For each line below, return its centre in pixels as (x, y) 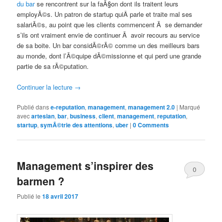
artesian (43, 116)
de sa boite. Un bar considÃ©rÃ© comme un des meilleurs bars (109, 45)
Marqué (190, 107)
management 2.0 (152, 107)
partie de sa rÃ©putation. (53, 66)
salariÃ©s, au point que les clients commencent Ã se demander (110, 24)
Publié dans (33, 107)
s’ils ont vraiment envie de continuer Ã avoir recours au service (109, 35)
